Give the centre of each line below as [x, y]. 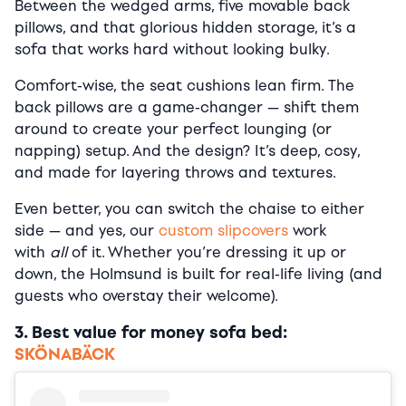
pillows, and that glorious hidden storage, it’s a [185, 28]
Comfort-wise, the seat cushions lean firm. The [184, 86]
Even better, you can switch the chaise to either [189, 209]
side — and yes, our [87, 231]
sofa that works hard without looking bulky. [172, 50]
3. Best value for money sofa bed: [151, 333]
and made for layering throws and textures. [175, 173]
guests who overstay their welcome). [146, 296]
